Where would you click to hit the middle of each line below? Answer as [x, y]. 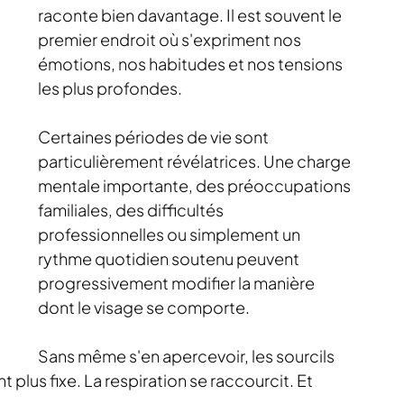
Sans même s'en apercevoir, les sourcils [188, 356]
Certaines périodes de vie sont [155, 137]
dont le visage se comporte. [144, 307]
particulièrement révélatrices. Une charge [196, 161]
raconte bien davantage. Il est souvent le [191, 15]
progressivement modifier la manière [178, 283]
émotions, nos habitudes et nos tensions [192, 64]
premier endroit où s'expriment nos [171, 39]
